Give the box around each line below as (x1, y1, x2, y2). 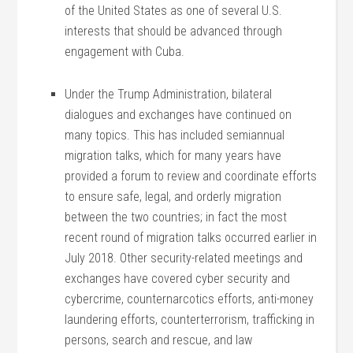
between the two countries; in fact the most (65, 210, 288, 225)
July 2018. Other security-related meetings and (65, 251, 303, 266)
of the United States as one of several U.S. (65, 3, 283, 18)
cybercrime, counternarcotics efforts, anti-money (65, 292, 314, 307)
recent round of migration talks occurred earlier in (65, 230, 318, 245)
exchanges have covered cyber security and (65, 271, 291, 286)
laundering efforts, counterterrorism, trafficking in (65, 312, 315, 327)
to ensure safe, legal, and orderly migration (65, 189, 282, 204)
